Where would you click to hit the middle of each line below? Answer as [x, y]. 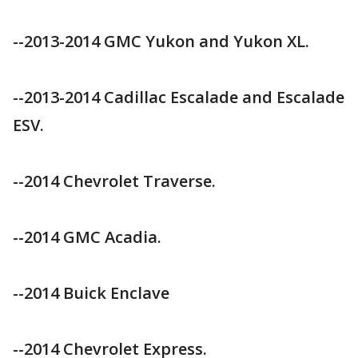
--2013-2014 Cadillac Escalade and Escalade [179, 97]
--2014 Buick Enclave [91, 293]
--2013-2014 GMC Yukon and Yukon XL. [161, 41]
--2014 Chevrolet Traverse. [114, 181]
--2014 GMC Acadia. [87, 237]
